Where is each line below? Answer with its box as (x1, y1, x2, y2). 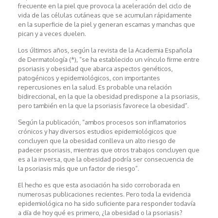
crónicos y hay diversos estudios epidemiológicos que (18, 127, 177, 136)
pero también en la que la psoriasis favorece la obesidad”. (18, 102, 189, 110)
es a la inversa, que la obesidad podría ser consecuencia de (18, 155, 194, 163)
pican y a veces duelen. (18, 30, 86, 38)
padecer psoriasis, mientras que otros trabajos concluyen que (18, 146, 200, 154)
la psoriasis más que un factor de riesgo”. (18, 164, 139, 173)
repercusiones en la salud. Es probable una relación (18, 83, 172, 91)
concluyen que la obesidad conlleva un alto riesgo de (18, 137, 176, 145)
